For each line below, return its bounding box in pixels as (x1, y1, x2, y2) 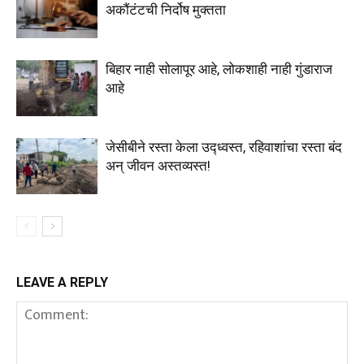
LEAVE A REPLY (16, 275, 108, 291)
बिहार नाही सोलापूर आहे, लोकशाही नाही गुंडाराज (106, 61, 332, 78)
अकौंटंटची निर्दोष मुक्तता (106, 2, 226, 19)
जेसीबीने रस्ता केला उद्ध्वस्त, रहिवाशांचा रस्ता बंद (106, 139, 342, 156)
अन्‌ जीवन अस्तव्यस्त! (106, 158, 210, 175)
